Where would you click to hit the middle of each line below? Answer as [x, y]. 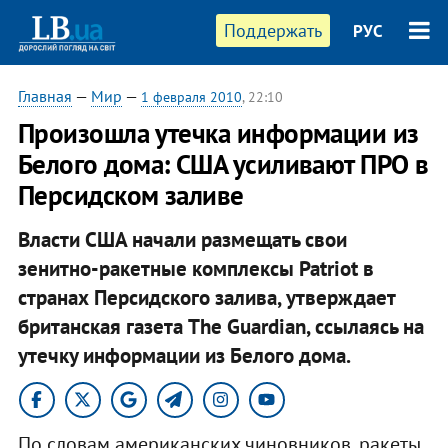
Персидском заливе [130, 195]
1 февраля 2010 [191, 97]
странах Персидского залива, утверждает [206, 297]
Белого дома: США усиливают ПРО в [223, 164]
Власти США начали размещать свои [182, 239]
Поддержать [273, 30]
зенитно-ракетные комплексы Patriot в [195, 268]
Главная [44, 96]
